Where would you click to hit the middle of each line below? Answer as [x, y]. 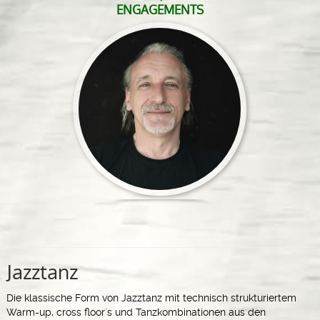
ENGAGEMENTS [160, 10]
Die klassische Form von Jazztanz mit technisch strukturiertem [151, 297]
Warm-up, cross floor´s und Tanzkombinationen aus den [136, 312]
